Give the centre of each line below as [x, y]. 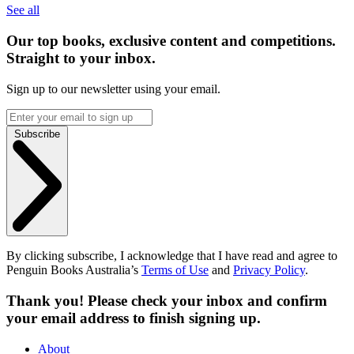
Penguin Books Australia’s [74, 270]
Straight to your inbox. [81, 58]
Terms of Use [175, 270]
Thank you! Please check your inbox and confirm [167, 301]
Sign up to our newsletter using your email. [113, 88]
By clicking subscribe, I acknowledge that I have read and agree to [172, 256]
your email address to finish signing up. [134, 318]
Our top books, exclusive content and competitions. [171, 41]
